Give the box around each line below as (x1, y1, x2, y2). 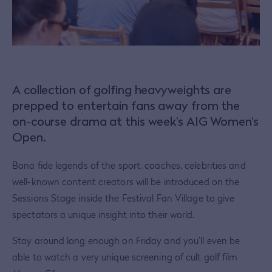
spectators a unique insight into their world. (12, 209, 195, 220)
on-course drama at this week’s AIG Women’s (12, 114, 259, 129)
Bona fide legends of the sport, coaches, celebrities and (12, 160, 246, 171)
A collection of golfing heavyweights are (12, 83, 231, 98)
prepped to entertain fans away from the (12, 98, 240, 114)
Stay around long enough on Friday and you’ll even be (12, 235, 240, 246)
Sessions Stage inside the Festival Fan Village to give (12, 192, 235, 204)
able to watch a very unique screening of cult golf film (12, 251, 238, 263)
